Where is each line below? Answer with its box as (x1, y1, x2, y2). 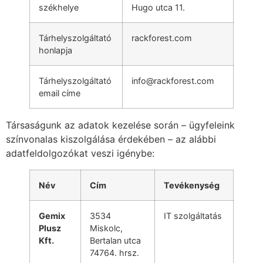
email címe (39, 88, 80, 99)
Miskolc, (90, 223, 123, 234)
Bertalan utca (90, 235, 141, 246)
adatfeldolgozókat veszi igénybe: (6, 147, 154, 160)
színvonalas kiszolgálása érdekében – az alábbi (6, 133, 216, 146)
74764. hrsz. (90, 248, 139, 258)
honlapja (39, 45, 72, 56)
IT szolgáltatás (164, 211, 222, 221)
